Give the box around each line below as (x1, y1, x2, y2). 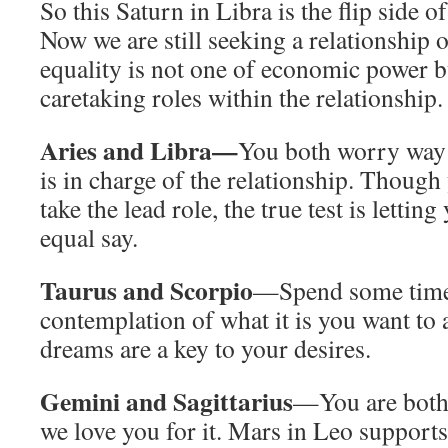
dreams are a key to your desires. (40, 331, 371, 365)
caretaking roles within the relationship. (40, 80, 443, 114)
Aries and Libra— (40, 131, 238, 169)
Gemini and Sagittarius (40, 382, 293, 420)
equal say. (40, 220, 138, 254)
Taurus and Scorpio (40, 271, 253, 309)
